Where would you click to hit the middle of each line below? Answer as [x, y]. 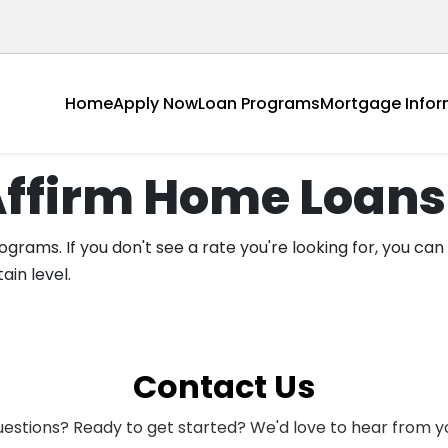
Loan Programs [259, 103]
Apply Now [155, 103]
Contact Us [224, 386]
